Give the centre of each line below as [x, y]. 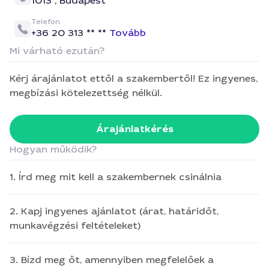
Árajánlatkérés [134, 129]
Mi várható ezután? [57, 51]
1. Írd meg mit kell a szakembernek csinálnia [116, 177]
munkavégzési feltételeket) [75, 225]
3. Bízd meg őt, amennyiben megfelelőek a [112, 260]
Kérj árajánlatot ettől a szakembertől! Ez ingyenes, [134, 78]
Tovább [128, 33]
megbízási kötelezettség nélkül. [86, 93]
